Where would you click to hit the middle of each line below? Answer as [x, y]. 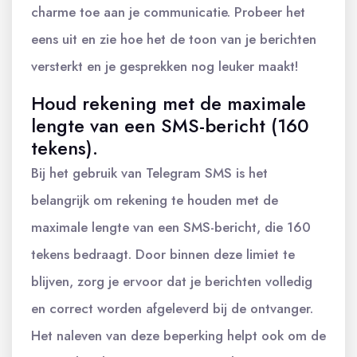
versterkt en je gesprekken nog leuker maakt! [165, 66]
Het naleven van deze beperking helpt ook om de [178, 335]
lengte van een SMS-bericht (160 [170, 126]
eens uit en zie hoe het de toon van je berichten [174, 39]
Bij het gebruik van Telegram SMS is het [149, 173]
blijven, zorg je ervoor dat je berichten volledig [172, 281]
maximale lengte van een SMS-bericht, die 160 [171, 227]
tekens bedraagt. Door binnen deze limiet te [163, 254]
